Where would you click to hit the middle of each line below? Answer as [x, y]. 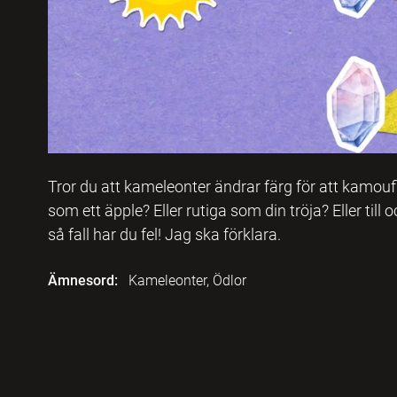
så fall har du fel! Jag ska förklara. [164, 234]
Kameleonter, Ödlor [187, 280]
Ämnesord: [82, 280]
